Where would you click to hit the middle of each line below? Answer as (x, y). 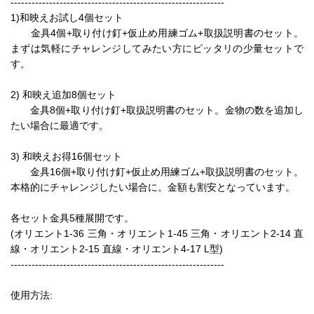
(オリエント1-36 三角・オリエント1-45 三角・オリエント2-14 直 (157, 233)
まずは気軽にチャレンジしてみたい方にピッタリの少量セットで (157, 48)
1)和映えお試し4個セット (67, 18)
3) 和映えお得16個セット (66, 156)
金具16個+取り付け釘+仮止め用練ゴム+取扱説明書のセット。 (157, 172)
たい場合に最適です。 (60, 125)
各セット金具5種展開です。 (72, 218)
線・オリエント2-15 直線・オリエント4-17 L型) (117, 249)
